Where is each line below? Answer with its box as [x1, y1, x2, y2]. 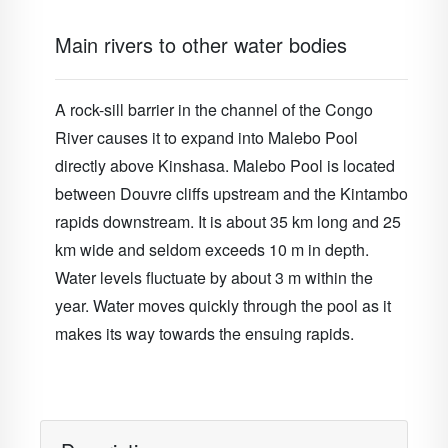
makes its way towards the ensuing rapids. [55, 322, 354, 345]
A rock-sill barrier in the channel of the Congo [55, 98, 373, 121]
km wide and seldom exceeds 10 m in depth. [55, 238, 369, 261]
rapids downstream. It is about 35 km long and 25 [55, 210, 401, 233]
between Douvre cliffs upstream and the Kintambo [55, 182, 408, 205]
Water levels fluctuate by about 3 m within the [55, 266, 373, 289]
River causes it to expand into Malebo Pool [55, 126, 358, 149]
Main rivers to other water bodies [55, 30, 347, 59]
